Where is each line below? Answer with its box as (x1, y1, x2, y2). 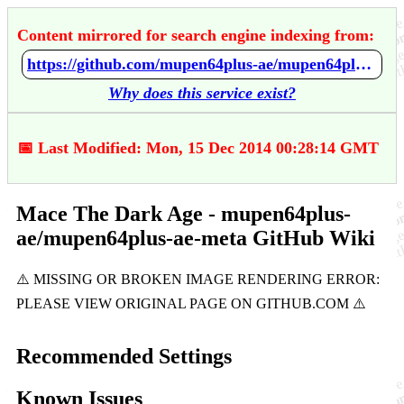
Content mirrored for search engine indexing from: (17, 26, 374, 44)
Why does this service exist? (108, 84, 296, 102)
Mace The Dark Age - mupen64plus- (16, 201, 351, 225)
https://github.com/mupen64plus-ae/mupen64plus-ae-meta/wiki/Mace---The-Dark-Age (355, 55, 372, 73)
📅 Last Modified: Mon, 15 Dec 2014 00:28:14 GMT (17, 139, 379, 157)
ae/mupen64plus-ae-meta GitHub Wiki (16, 225, 375, 250)
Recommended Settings (16, 344, 232, 368)
